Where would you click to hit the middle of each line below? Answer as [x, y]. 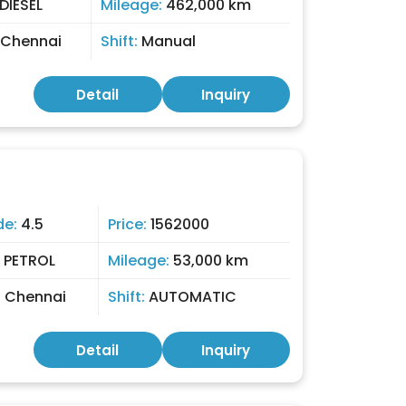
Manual [169, 41]
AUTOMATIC [193, 297]
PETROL [29, 261]
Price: [129, 224]
